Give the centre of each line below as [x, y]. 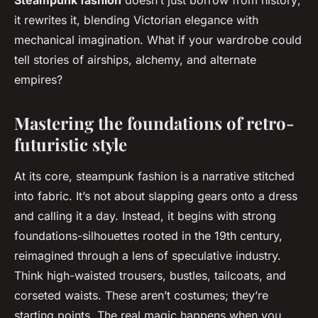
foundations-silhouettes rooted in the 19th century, [148, 236]
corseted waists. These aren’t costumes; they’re [141, 296]
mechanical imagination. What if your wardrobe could [158, 40]
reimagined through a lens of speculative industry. [148, 256]
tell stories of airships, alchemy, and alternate [135, 60]
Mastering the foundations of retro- [154, 123]
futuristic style [71, 144]
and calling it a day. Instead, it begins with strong [145, 216]
